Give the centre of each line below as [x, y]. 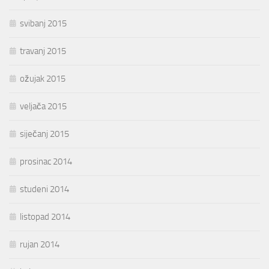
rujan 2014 [40, 245]
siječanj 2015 [44, 134]
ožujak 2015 [43, 79]
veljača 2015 [43, 107]
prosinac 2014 [46, 162]
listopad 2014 [45, 217]
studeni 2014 [44, 189]
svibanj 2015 [43, 24]
